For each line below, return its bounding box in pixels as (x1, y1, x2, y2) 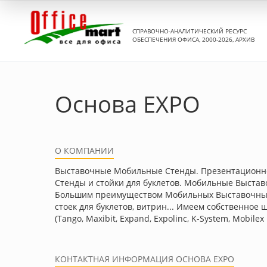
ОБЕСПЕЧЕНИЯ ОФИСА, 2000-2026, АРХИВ (132, 35, 254, 44)
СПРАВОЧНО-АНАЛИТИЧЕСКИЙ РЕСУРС (132, 26, 247, 35)
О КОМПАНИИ (55, 145, 114, 156)
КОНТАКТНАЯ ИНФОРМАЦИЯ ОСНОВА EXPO (55, 253, 234, 265)
